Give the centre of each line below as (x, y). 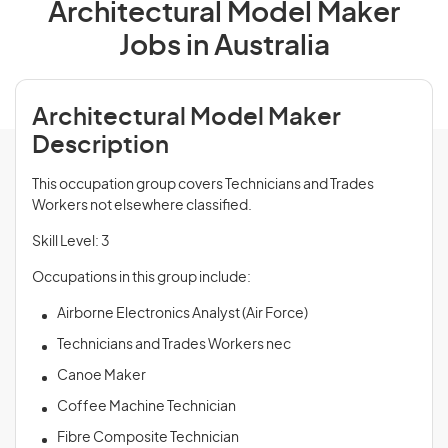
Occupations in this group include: (141, 278)
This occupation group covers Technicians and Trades (203, 185)
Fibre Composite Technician (148, 438)
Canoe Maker (101, 376)
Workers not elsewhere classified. (142, 206)
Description (100, 146)
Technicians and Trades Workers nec (174, 345)
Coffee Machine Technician (146, 407)
